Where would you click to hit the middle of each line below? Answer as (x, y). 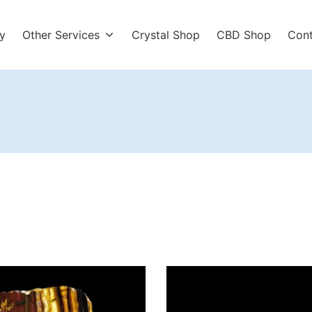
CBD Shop (244, 34)
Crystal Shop (166, 34)
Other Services (61, 34)
